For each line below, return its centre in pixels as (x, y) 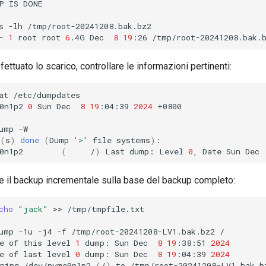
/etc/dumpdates (47, 95)
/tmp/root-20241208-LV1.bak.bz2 (143, 231)
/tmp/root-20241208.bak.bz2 (89, 26)
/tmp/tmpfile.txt (106, 209)
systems (133, 140)
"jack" (33, 209)
